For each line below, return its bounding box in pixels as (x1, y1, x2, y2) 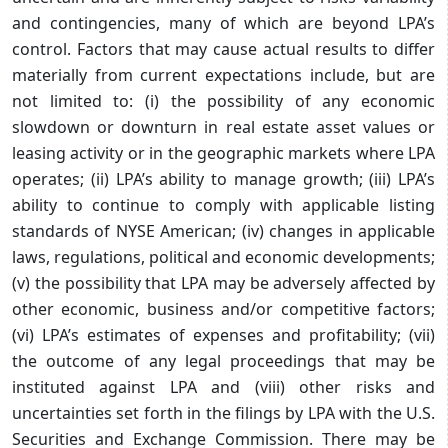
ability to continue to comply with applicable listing (12, 193, 435, 216)
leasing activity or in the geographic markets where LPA (12, 141, 435, 164)
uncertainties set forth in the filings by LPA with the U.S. (12, 401, 435, 424)
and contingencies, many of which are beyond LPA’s (12, 11, 435, 34)
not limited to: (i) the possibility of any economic (12, 89, 435, 112)
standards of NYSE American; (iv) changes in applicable (12, 219, 435, 242)
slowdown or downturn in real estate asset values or (12, 115, 435, 138)
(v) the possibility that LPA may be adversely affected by (12, 271, 435, 294)
